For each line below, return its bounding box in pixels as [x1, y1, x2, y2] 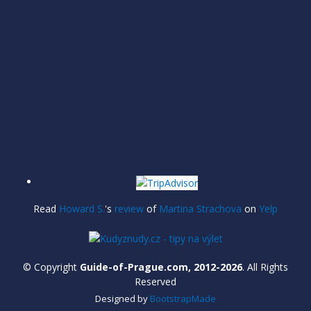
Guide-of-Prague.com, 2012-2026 [80, 260, 242, 274]
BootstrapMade [150, 292, 216, 305]
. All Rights [242, 260, 288, 274]
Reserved [135, 274, 176, 288]
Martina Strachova [159, 201, 242, 215]
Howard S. [59, 201, 105, 215]
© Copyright [23, 260, 80, 274]
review [115, 201, 144, 215]
